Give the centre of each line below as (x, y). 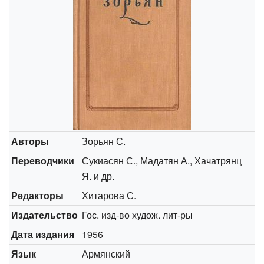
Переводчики (43, 160)
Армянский (106, 253)
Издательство (45, 214)
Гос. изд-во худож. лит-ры (138, 214)
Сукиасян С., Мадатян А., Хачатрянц (162, 160)
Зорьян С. (104, 141)
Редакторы (38, 195)
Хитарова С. (109, 195)
